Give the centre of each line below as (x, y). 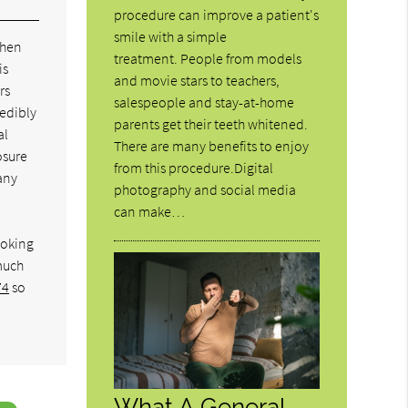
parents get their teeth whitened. (211, 123)
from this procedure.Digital (194, 167)
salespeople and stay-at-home (204, 102)
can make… (150, 211)
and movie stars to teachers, (197, 80)
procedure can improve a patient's (217, 14)
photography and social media (205, 189)
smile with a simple (171, 36)
